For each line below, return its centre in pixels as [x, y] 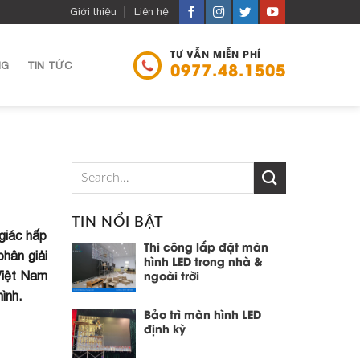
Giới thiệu [93, 12]
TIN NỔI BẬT [117, 223]
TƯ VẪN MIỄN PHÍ [216, 55]
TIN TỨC [50, 65]
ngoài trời [171, 278]
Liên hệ [152, 12]
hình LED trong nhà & [203, 263]
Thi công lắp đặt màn [206, 249]
